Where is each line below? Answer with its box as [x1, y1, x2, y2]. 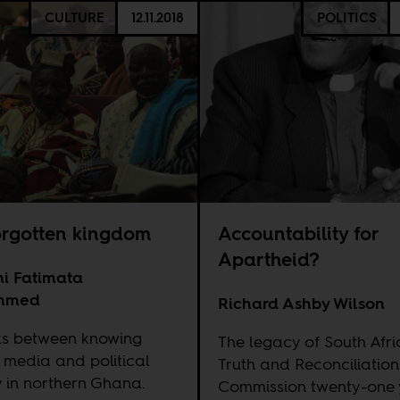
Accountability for [218, 221, 380, 247]
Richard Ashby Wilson [218, 291, 386, 314]
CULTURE [44, 8, 104, 27]
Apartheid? [218, 246, 321, 273]
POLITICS [317, 8, 378, 27]
